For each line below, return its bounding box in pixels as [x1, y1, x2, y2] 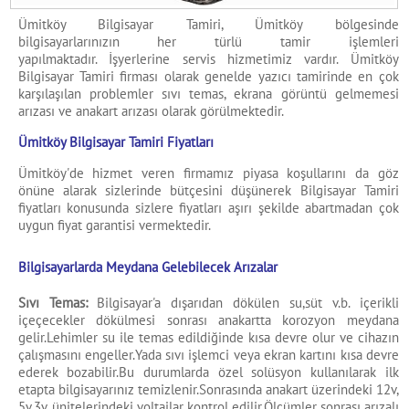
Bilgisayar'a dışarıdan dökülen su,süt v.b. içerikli [87, 294, 399, 312]
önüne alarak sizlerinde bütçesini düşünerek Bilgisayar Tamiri [17, 182, 399, 200]
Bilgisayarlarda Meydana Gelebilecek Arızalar [17, 257, 278, 276]
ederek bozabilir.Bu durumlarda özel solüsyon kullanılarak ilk [17, 363, 399, 382]
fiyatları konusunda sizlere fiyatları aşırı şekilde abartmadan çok [17, 199, 399, 217]
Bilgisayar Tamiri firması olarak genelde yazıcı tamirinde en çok [17, 68, 399, 86]
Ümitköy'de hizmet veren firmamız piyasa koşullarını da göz [17, 164, 399, 183]
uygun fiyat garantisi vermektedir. [17, 216, 214, 235]
